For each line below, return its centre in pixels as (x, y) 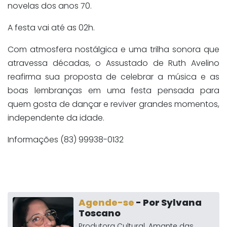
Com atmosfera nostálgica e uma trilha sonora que (113, 50)
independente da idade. (56, 118)
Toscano (100, 213)
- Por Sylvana (168, 203)
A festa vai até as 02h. (51, 28)
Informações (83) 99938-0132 (66, 140)
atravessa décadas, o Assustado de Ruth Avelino (113, 63)
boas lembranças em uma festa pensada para (113, 91)
